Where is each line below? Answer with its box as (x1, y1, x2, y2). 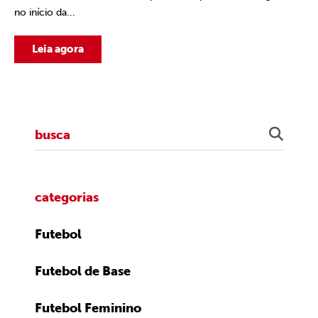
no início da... (14, 6, 75, 18)
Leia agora (32, 43, 84, 55)
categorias (35, 190, 99, 205)
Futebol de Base (35, 263, 131, 279)
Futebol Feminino (35, 300, 141, 316)
